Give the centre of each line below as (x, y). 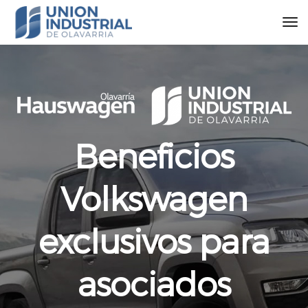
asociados (154, 283)
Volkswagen (154, 198)
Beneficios (154, 155)
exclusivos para (154, 240)
